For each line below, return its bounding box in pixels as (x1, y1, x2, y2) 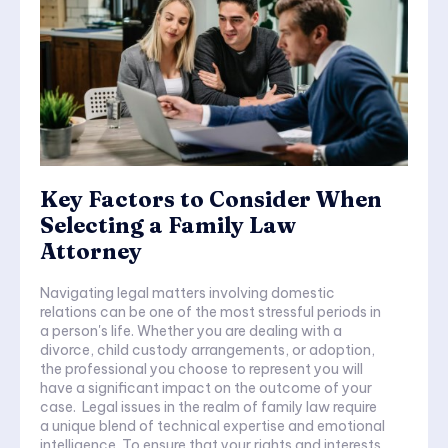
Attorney (40, 237, 142, 266)
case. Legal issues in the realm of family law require (40, 398, 82, 417)
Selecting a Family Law (40, 211, 296, 240)
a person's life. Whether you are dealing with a (40, 322, 342, 341)
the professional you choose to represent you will (40, 360, 363, 379)
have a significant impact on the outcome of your (40, 379, 372, 398)
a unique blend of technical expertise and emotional (40, 417, 385, 436)
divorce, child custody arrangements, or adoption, (40, 341, 375, 360)
